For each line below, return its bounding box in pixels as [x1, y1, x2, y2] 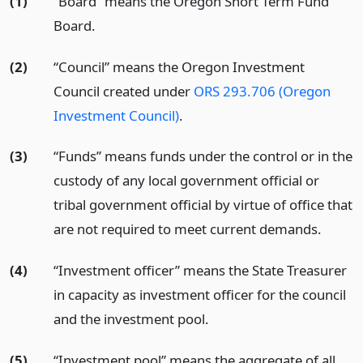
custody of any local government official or [53, 171, 319, 190]
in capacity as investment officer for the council [53, 285, 346, 305]
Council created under [53, 81, 194, 100]
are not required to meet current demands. [53, 220, 322, 239]
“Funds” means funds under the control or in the [53, 147, 352, 166]
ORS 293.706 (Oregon [193, 81, 331, 100]
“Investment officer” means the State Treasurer [53, 261, 347, 280]
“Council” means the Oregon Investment [53, 57, 305, 76]
